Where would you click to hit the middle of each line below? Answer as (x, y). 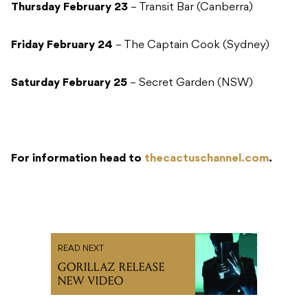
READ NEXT (81, 249)
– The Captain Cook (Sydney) (191, 46)
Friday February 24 (62, 46)
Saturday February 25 (69, 84)
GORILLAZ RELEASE (111, 267)
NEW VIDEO (91, 281)
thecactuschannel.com (207, 159)
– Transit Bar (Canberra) (190, 8)
